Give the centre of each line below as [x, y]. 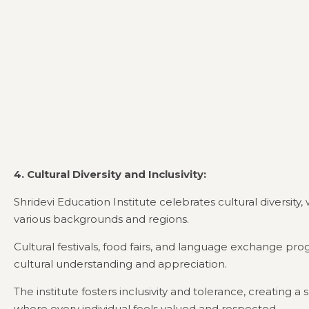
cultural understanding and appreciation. [120, 264]
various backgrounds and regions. [101, 219]
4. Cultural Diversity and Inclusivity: [110, 175]
